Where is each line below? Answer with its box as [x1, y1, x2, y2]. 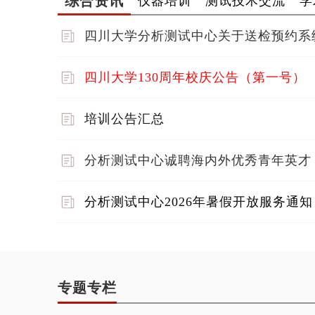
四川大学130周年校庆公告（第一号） [84, 70, 306, 85]
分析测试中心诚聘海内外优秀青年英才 [84, 153, 311, 168]
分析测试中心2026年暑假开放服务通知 [84, 195, 313, 210]
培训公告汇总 [84, 112, 165, 127]
